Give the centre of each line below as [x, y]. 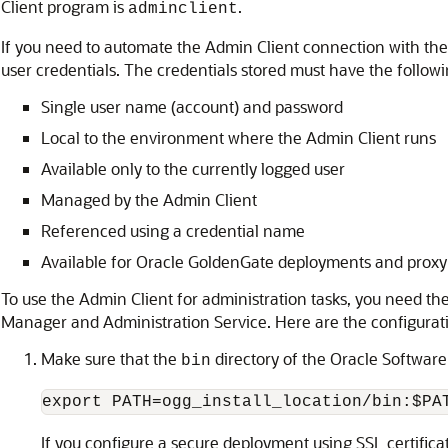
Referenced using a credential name [173, 230]
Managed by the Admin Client [149, 199]
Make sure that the [111, 358]
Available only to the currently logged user [193, 168]
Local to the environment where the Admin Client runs [238, 137]
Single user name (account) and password [192, 106]
